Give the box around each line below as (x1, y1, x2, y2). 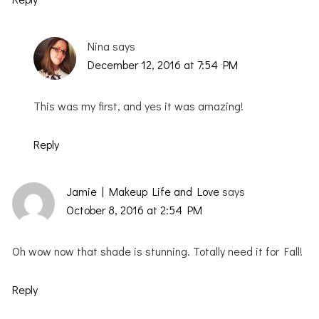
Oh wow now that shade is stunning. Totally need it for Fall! (12, 243, 303, 258)
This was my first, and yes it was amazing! (33, 98, 244, 113)
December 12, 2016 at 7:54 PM (88, 56, 239, 72)
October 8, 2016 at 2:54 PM (66, 202, 203, 217)
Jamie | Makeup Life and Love (66, 183, 220, 199)
